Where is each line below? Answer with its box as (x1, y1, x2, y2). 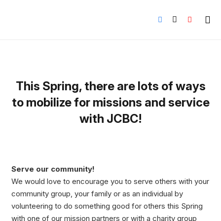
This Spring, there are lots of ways (15, 78, 206, 93)
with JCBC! (79, 111, 142, 126)
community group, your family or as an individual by (11, 189, 183, 199)
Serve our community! (11, 164, 95, 174)
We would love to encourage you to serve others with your (11, 177, 209, 186)
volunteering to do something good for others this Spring (11, 201, 203, 211)
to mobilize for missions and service (11, 95, 210, 110)
